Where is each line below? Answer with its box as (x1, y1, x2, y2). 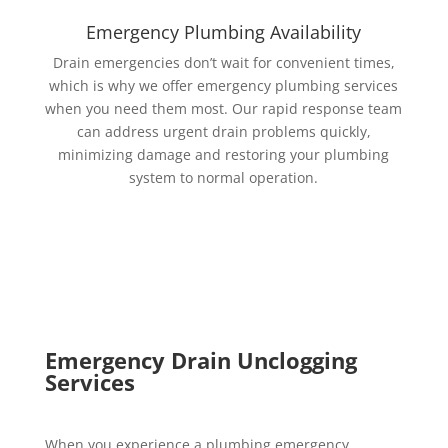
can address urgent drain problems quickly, (76, 122, 371, 141)
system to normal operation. (129, 168, 319, 187)
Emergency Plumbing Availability (86, 20, 362, 44)
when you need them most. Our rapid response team (45, 99, 403, 118)
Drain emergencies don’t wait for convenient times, (52, 53, 395, 72)
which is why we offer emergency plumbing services (49, 76, 399, 95)
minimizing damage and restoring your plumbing (58, 145, 390, 164)
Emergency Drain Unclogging (44, 345, 357, 375)
